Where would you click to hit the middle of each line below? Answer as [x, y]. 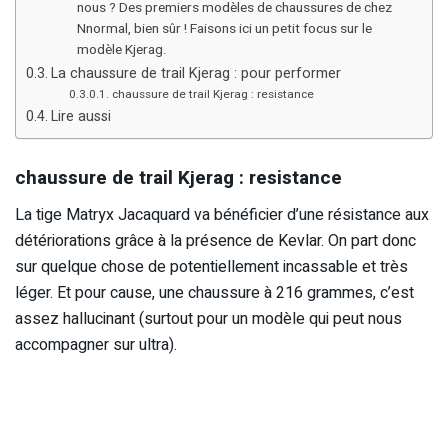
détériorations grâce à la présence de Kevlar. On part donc [215, 240]
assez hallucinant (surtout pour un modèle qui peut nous [208, 318]
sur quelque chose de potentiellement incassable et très [211, 266]
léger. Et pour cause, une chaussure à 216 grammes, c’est [214, 292]
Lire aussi [80, 116]
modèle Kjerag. [121, 49]
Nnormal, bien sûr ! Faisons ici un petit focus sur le [224, 28]
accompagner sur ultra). [96, 344]
